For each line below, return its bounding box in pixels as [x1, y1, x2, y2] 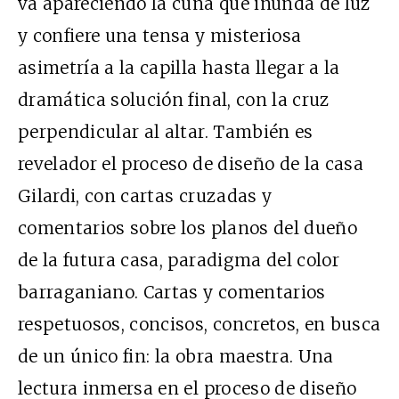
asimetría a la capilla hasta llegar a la [18, 56, 340, 78]
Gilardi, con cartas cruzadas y [18, 184, 273, 207]
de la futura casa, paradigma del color [18, 248, 339, 271]
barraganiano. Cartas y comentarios [18, 281, 326, 303]
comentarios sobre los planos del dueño [18, 216, 357, 239]
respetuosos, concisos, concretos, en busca [18, 313, 381, 335]
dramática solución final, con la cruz [18, 88, 330, 110]
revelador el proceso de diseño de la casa [18, 152, 364, 175]
